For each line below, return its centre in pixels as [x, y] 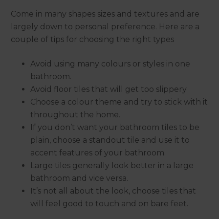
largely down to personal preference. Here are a [105, 26]
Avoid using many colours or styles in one [110, 64]
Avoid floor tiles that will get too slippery [109, 89]
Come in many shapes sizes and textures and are [105, 14]
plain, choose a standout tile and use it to [110, 140]
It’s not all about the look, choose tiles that [113, 191]
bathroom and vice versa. [79, 178]
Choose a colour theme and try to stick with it [119, 102]
